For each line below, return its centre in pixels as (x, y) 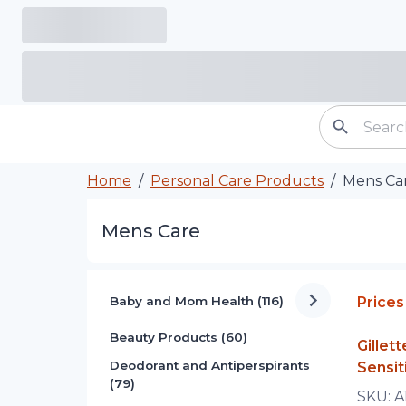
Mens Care (151, 231)
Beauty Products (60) (179, 338)
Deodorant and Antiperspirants (210, 366)
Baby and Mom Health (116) (197, 300)
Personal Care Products (237, 181)
